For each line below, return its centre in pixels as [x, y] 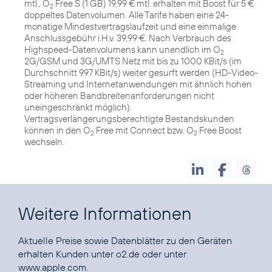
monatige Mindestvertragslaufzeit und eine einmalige [130, 26]
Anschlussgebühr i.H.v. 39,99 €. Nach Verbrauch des [128, 38]
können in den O [57, 130]
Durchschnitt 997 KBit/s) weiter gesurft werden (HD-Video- [141, 72]
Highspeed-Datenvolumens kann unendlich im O [122, 49]
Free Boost [219, 130]
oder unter [163, 253]
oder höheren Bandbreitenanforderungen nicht [119, 95]
